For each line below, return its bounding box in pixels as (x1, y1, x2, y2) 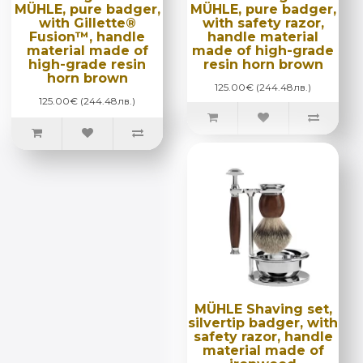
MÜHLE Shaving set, (194, 301, 332, 317)
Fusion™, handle (29, 28, 145, 45)
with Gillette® (38, 15, 136, 31)
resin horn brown (203, 56, 323, 72)
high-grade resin (28, 56, 146, 72)
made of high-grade (192, 42, 334, 58)
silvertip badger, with (188, 314, 338, 331)
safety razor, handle (193, 328, 333, 344)
